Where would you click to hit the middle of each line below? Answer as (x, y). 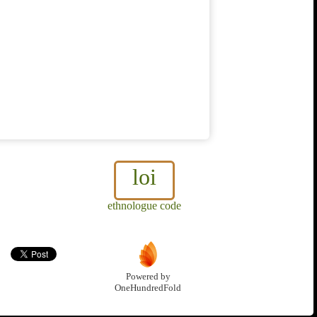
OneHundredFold (148, 288)
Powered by (148, 277)
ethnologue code (144, 206)
